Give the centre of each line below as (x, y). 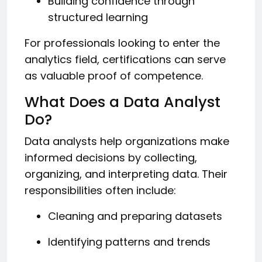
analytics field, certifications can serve (125, 59)
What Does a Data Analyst (123, 102)
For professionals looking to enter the (122, 43)
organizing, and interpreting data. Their (126, 174)
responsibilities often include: (100, 190)
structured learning (98, 17)
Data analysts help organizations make (127, 141)
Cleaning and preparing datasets (135, 216)
